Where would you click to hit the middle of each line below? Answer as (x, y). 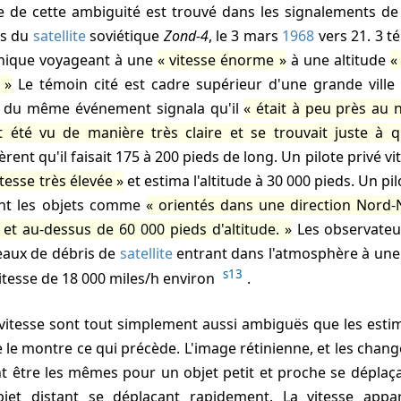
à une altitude (338, 60)
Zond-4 (186, 35)
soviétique (124, 35)
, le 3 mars (245, 35)
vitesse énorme (222, 60)
